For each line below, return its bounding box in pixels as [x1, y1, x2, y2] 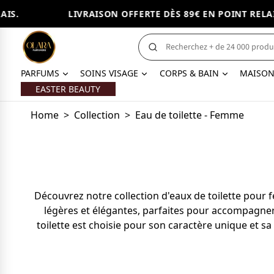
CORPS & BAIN [159, 67, 219, 79]
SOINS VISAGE [80, 67, 139, 79]
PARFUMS [20, 67, 59, 79]
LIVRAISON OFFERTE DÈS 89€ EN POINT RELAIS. [43, 8, 261, 20]
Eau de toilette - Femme [135, 108, 244, 122]
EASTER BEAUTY [35, 83, 101, 95]
